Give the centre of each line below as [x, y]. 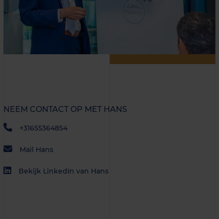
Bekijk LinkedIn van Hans [64, 171]
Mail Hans [36, 149]
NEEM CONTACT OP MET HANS [65, 109]
